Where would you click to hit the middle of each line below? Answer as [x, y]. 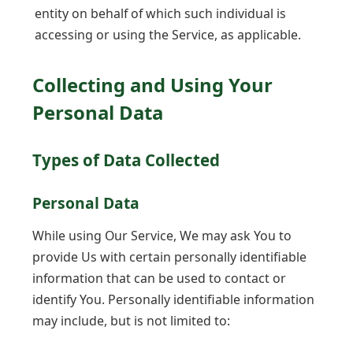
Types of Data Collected [126, 160]
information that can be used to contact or [159, 279]
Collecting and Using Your [152, 85]
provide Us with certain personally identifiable [169, 257]
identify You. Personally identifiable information [173, 300]
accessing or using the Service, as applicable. [168, 34]
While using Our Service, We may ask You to [162, 236]
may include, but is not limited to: [131, 321]
